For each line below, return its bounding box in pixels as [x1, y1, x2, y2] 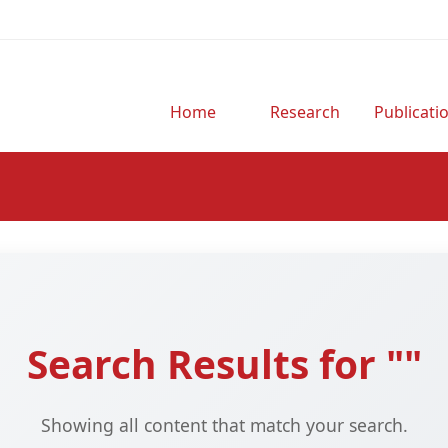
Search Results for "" [26, 337, 422, 391]
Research [270, 100, 340, 123]
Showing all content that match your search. [40, 413, 408, 438]
